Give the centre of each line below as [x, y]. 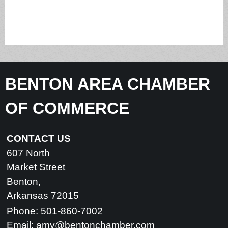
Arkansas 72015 [43, 196]
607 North [28, 153]
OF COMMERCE [67, 109]
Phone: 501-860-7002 [55, 211]
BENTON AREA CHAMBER [108, 84]
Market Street [36, 167]
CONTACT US [39, 139]
